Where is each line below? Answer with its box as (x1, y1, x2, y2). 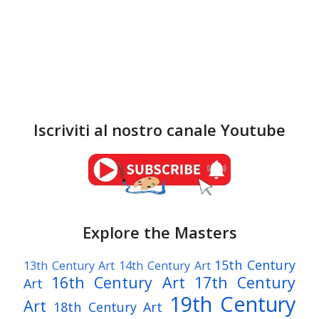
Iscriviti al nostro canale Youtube (33, 118, 286, 140)
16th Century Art (51, 271, 185, 293)
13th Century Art (23, 257, 115, 273)
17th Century (194, 271, 296, 293)
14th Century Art (119, 257, 211, 273)
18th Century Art (53, 298, 163, 315)
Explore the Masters (82, 221, 237, 243)
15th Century (214, 256, 296, 273)
